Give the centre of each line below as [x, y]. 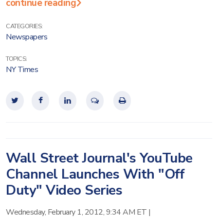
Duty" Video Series [64, 190]
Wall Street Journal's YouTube [99, 158]
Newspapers [27, 37]
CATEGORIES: [24, 26]
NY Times [22, 70]
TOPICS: [17, 59]
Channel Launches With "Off [95, 174]
